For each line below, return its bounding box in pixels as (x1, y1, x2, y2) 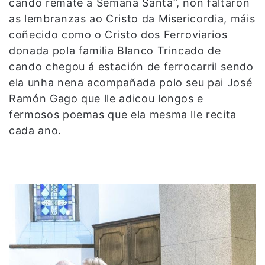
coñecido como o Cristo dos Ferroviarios (9, 28, 228, 41)
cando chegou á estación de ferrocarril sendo (9, 60, 254, 73)
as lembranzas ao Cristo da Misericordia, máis (9, 12, 256, 25)
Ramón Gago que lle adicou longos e (9, 92, 204, 105)
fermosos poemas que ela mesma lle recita (9, 108, 237, 121)
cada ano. (9, 124, 62, 137)
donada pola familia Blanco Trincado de (9, 44, 221, 57)
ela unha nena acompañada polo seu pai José (9, 76, 253, 89)
